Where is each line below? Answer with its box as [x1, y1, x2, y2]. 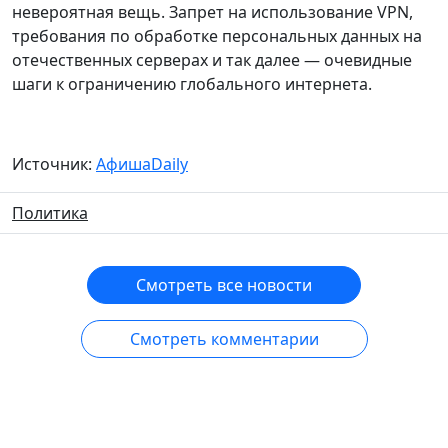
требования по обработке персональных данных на [12, 25, 422, 47]
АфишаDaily [96, 153, 188, 175]
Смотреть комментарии [129, 328, 319, 350]
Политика [12, 202, 88, 224]
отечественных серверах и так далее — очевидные [12, 49, 412, 71]
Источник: [12, 153, 96, 175]
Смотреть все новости [136, 274, 312, 296]
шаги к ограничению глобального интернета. [12, 73, 372, 95]
